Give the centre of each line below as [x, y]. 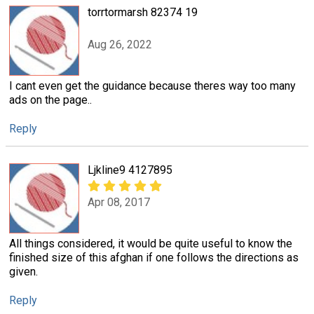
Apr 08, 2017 [119, 203]
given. [23, 272]
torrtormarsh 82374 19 [143, 12]
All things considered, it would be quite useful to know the [151, 244]
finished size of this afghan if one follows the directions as [154, 258]
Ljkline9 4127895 [130, 170]
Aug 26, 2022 [120, 45]
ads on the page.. [50, 100]
